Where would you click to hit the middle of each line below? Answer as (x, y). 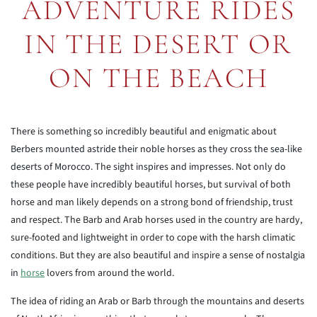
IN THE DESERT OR (158, 44)
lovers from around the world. (109, 273)
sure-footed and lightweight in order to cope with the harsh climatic (153, 238)
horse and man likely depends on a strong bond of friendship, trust (152, 202)
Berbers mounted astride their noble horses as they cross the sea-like (156, 149)
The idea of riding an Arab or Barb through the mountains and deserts (157, 301)
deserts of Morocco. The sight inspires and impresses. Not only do (148, 167)
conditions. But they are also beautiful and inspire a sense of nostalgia (158, 255)
